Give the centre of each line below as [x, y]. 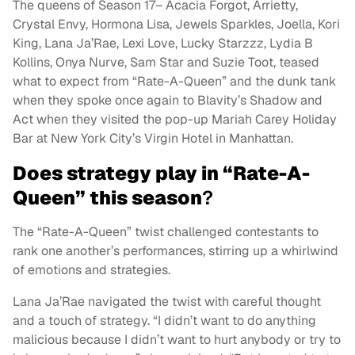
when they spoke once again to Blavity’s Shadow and [168, 100]
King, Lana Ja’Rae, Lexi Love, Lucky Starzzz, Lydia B [163, 43]
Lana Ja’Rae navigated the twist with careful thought [167, 301]
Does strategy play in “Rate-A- [161, 173]
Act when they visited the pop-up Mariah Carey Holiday [175, 119]
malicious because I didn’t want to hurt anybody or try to [177, 339]
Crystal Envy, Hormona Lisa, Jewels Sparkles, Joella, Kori [176, 24]
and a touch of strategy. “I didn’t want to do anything [164, 320]
